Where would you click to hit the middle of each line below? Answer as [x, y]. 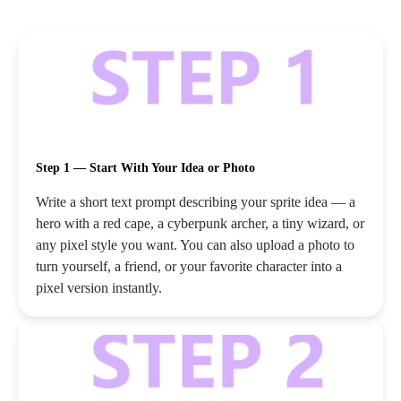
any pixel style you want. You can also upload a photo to [195, 245]
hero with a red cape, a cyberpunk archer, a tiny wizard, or [200, 224]
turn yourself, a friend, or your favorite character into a [189, 267]
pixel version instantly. [99, 288]
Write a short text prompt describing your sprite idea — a [196, 202]
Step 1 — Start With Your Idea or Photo [145, 168]
